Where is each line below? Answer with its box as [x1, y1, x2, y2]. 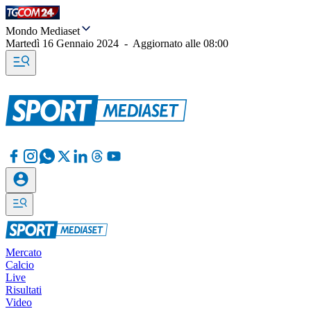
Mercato [6, 246, 42, 258]
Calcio [6, 259, 34, 271]
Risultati [6, 284, 42, 296]
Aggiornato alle [133, 37, 203, 49]
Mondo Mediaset [6, 25, 80, 37]
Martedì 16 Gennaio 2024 [6, 37, 119, 49]
